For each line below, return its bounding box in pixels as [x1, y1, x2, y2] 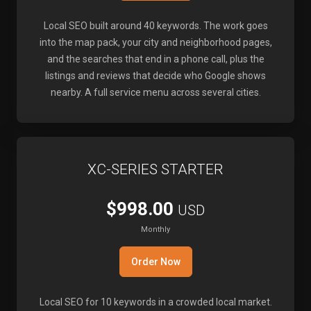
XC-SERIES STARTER [87, 161, 224, 178]
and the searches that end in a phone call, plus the [47, 53, 264, 65]
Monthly [141, 225, 170, 234]
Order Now [131, 256, 180, 267]
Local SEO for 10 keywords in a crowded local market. [39, 296, 272, 308]
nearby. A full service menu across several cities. [50, 87, 261, 98]
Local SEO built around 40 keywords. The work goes [43, 20, 268, 31]
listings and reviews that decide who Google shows [45, 70, 266, 81]
